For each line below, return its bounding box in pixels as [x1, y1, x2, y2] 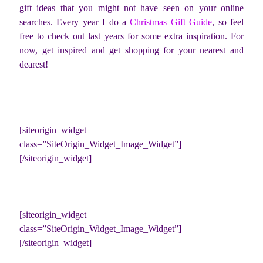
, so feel [212, 17, 244, 28]
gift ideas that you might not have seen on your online [19, 3, 244, 14]
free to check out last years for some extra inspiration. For [19, 31, 244, 42]
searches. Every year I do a [19, 17, 130, 28]
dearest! [19, 59, 48, 70]
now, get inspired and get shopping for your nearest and [19, 45, 244, 56]
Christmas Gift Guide [130, 17, 213, 28]
